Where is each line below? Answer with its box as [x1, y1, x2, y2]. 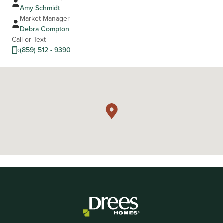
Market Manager [20, 13, 70, 24]
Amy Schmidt [20, 3, 60, 13]
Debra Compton [20, 24, 69, 34]
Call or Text [12, 34, 46, 45]
